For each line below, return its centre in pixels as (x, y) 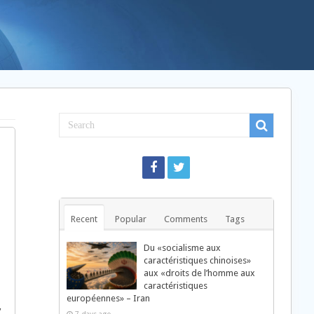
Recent (84, 219)
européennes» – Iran (108, 298)
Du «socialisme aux (182, 248)
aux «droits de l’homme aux (199, 273)
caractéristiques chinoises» (197, 260)
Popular (130, 219)
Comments (185, 219)
